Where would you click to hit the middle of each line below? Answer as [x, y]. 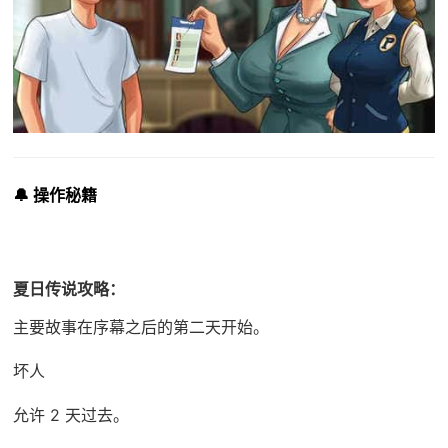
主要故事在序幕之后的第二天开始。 [140, 326]
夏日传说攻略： [68, 289]
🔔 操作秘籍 [54, 194]
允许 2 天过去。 [70, 414]
